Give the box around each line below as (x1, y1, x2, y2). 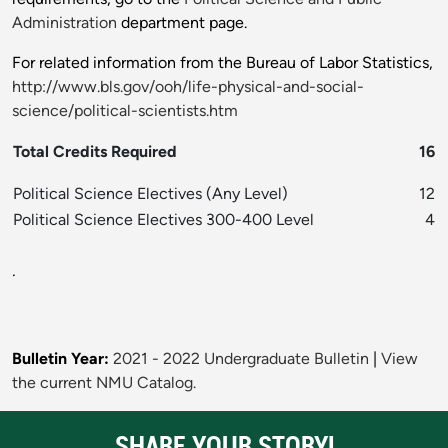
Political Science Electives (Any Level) (13, 184, 288, 204)
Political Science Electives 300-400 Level (13, 210, 314, 230)
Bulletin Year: (12, 349, 109, 369)
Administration (12, 13, 117, 33)
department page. (117, 13, 247, 33)
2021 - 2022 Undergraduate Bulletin (113, 349, 369, 369)
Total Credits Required (13, 142, 177, 162)
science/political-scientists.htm (12, 101, 238, 121)
